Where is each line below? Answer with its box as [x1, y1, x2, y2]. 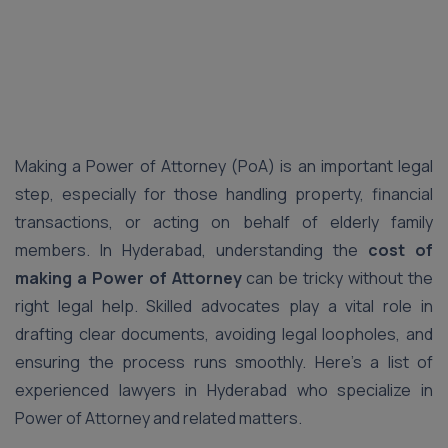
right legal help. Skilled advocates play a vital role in [15, 295, 433, 317]
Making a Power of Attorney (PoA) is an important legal [15, 155, 433, 177]
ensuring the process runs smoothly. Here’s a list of [15, 351, 433, 373]
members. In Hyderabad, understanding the [15, 239, 368, 261]
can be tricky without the [241, 267, 434, 289]
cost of [368, 239, 433, 261]
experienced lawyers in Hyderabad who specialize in [15, 379, 433, 401]
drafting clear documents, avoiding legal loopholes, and [15, 323, 433, 345]
